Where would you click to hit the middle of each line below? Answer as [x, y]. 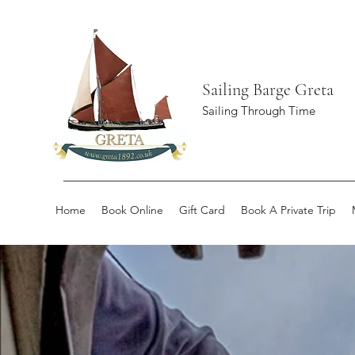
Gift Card [202, 210]
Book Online [132, 210]
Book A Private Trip [288, 210]
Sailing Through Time [259, 111]
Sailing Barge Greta [268, 90]
